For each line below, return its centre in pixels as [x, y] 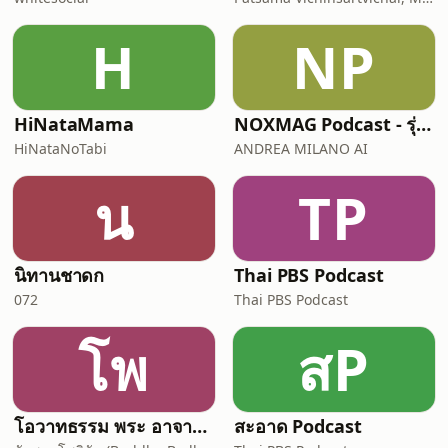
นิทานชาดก [59, 275]
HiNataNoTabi [60, 148]
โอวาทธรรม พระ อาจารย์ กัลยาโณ [200, 426]
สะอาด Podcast [298, 426]
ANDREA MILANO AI [301, 148]
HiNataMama [74, 124]
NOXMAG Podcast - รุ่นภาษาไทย [424, 124]
